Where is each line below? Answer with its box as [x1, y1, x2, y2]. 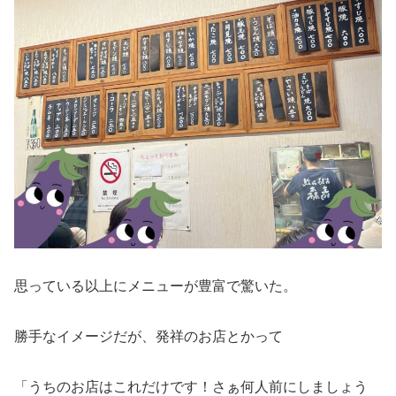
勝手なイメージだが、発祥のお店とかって [14, 328, 283, 344]
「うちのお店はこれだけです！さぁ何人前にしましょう [14, 378, 368, 394]
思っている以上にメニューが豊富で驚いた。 [14, 278, 297, 294]
